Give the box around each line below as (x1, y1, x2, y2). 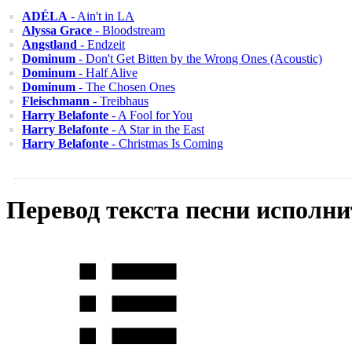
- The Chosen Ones (75, 80, 175, 93)
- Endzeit (77, 38, 125, 51)
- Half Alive (75, 66, 137, 79)
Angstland (22, 38, 77, 51)
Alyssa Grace (22, 24, 92, 37)
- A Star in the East (108, 123, 204, 136)
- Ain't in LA (68, 9, 134, 23)
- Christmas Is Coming (108, 137, 223, 150)
